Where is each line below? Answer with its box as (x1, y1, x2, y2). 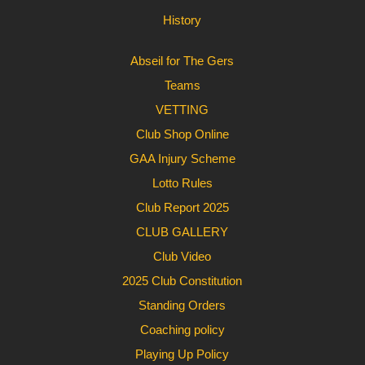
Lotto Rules (152, 176, 213, 190)
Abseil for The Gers (130, 54, 235, 68)
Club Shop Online (135, 127, 229, 141)
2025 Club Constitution (122, 274, 243, 288)
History (163, 13, 202, 27)
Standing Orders (139, 298, 226, 312)
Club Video (153, 249, 212, 263)
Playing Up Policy (135, 347, 230, 361)
